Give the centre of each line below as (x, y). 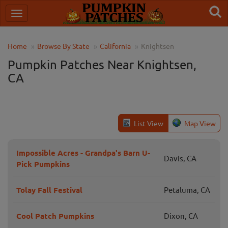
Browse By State (63, 46)
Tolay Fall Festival (49, 190)
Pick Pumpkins (43, 164)
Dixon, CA (181, 216)
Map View (200, 123)
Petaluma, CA (187, 190)
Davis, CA (180, 158)
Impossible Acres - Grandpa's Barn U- (83, 153)
